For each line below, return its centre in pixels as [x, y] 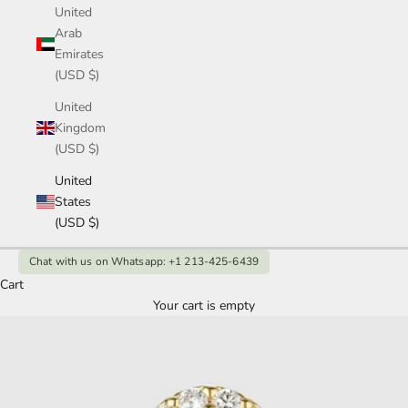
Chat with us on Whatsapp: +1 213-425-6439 [144, 262]
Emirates [79, 55]
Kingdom [80, 128]
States [73, 202]
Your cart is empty [204, 306]
